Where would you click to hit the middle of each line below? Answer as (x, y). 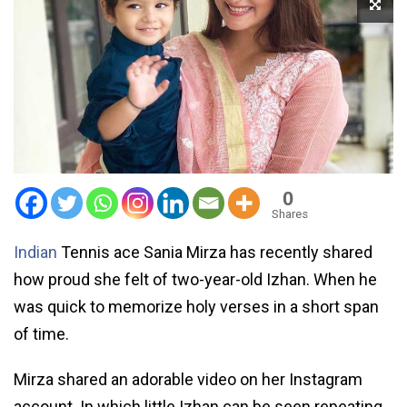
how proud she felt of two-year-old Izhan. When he (195, 279)
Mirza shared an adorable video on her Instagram (188, 379)
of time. (41, 333)
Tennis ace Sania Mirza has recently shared (217, 252)
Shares (290, 213)
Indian (37, 252)
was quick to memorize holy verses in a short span (196, 306)
